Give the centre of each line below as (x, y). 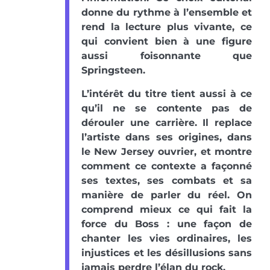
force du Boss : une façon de (167, 224)
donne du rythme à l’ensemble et (167, 12)
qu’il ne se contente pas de (167, 108)
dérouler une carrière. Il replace (167, 122)
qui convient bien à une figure (167, 41)
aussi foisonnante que (167, 55)
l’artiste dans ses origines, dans (167, 137)
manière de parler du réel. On (167, 195)
